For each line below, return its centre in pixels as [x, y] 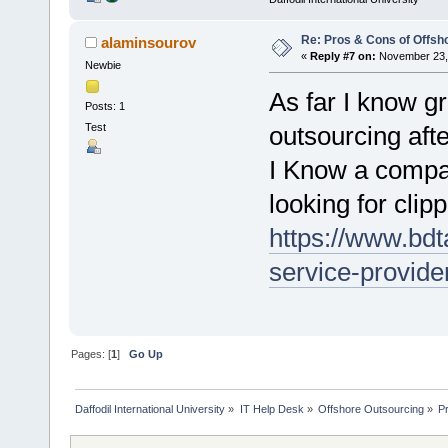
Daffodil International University [150, 409]
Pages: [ [91, 354]
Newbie [102, 65]
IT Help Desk [271, 409]
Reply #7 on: [342, 56]
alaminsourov [149, 43]
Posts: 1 [104, 105]
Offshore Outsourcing [370, 409]
